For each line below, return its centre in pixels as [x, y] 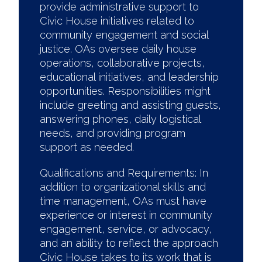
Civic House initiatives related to [117, 21]
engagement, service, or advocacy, [126, 229]
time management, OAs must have [123, 201]
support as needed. [88, 147]
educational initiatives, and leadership [129, 77]
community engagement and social [124, 35]
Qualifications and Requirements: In [124, 173]
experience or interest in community [126, 215]
